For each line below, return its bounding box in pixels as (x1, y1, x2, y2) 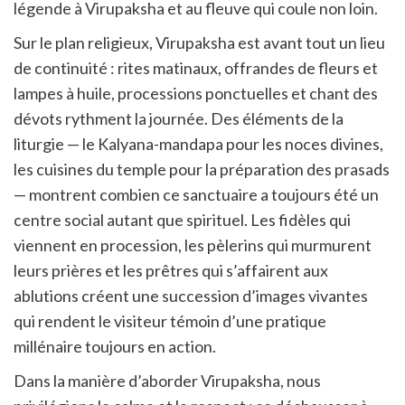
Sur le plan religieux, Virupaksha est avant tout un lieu (14, 33, 385, 53)
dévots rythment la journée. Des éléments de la (14, 108, 344, 129)
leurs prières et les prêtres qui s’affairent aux (14, 260, 328, 281)
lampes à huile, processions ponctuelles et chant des (14, 83, 378, 104)
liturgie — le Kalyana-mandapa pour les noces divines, (14, 134, 383, 155)
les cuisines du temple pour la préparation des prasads (14, 159, 390, 180)
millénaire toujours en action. (14, 336, 216, 357)
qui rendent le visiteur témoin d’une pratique (14, 311, 326, 332)
